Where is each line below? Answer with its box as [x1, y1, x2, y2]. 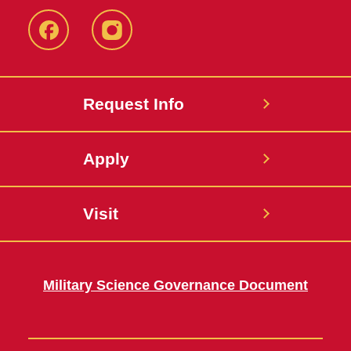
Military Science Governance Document [43, 277, 308, 293]
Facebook [48, 34, 110, 50]
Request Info [83, 95, 184, 113]
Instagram [111, 34, 175, 50]
